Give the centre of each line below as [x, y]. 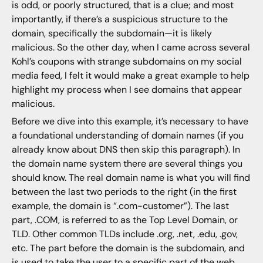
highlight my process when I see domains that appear [127, 89]
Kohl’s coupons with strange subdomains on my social [127, 61]
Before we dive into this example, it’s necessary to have [130, 122]
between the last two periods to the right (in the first [124, 192]
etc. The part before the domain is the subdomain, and [128, 248]
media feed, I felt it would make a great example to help [130, 75]
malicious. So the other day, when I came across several [131, 47]
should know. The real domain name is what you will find [131, 178]
